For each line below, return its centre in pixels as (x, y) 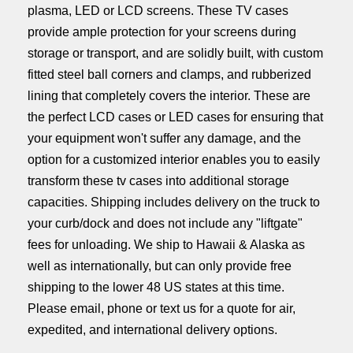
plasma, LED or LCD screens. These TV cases (158, 10)
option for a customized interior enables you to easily (174, 159)
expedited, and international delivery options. (152, 329)
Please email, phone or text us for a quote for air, (162, 308)
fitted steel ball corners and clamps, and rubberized (169, 74)
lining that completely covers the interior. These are (169, 95)
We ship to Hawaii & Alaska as (219, 244)
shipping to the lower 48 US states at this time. (156, 287)
